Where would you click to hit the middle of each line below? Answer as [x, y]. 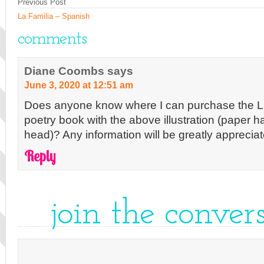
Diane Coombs [64, 71]
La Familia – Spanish [54, 16]
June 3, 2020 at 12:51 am [79, 85]
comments [52, 39]
